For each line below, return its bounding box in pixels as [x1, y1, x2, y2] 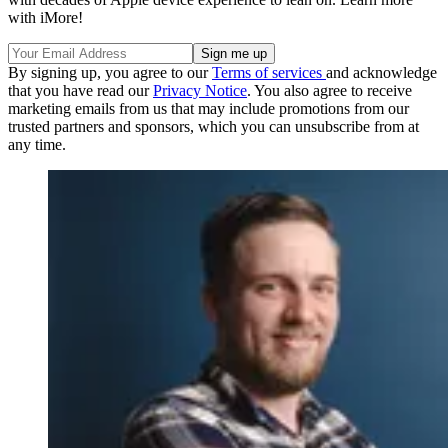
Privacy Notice [153, 81, 247, 99]
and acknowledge [326, 63, 437, 81]
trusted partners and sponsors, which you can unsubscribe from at [8, 117, 419, 135]
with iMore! [8, 8, 83, 26]
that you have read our [8, 81, 153, 99]
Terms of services [212, 63, 326, 81]
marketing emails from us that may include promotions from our [8, 99, 409, 117]
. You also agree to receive [247, 81, 412, 99]
